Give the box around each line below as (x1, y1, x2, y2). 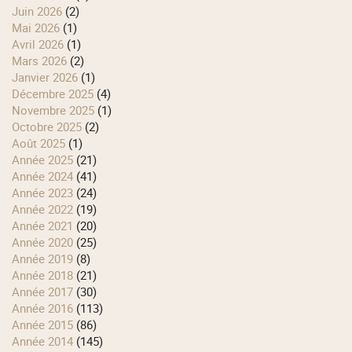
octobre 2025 (20, 119, 82, 135)
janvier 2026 (18, 69, 79, 86)
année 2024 (20, 168, 74, 185)
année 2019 (20, 251, 74, 267)
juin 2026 (18, 3, 63, 20)
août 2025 (20, 135, 66, 152)
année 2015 (20, 317, 74, 333)
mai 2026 (22, 20, 60, 36)
